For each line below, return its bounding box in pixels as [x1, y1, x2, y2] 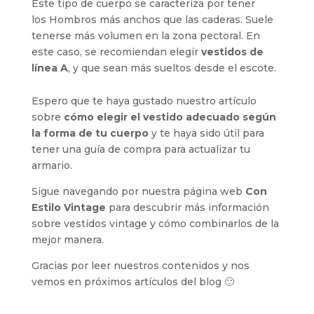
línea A [31, 61, 68, 74]
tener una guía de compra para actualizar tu [31, 142, 250, 156]
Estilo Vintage [31, 200, 106, 214]
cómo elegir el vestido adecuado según [63, 110, 276, 123]
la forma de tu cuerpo [31, 126, 149, 139]
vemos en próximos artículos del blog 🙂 [31, 275, 234, 288]
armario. [31, 158, 72, 172]
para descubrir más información [105, 200, 269, 214]
